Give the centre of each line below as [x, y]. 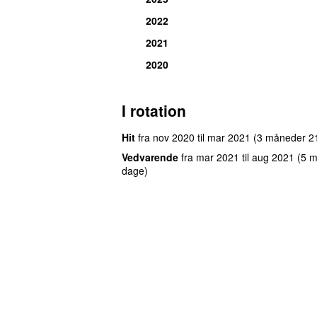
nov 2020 [174, 137]
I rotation [154, 110]
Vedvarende [150, 157]
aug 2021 [273, 157]
